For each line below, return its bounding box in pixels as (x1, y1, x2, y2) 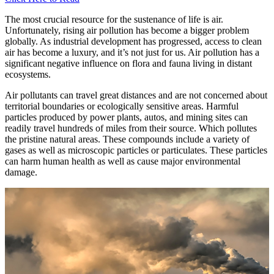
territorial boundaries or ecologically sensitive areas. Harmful (5, 100, 239, 111)
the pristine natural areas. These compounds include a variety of (5, 133, 250, 144)
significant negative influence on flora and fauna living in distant (5, 57, 252, 68)
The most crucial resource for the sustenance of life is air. (5, 13, 223, 24)
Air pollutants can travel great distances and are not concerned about (5, 89, 267, 100)
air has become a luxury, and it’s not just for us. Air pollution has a (5, 46, 259, 57)
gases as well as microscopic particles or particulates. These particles (5, 144, 267, 155)
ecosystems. (5, 68, 51, 80)
